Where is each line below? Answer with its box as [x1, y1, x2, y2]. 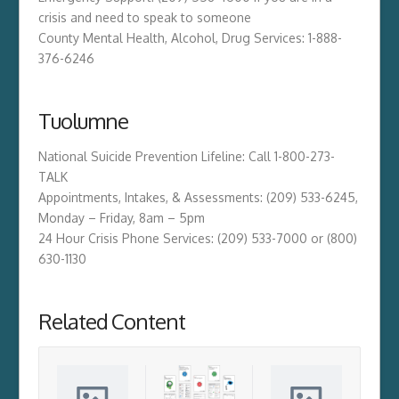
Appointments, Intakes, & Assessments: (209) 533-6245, [37, 189, 358, 205]
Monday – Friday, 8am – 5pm [37, 209, 205, 225]
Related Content [37, 306, 186, 335]
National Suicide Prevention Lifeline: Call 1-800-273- [37, 148, 335, 164]
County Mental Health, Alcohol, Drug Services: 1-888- [37, 29, 342, 45]
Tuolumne [37, 106, 128, 134]
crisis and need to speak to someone [37, 9, 251, 25]
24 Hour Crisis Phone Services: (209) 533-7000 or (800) [37, 230, 357, 246]
